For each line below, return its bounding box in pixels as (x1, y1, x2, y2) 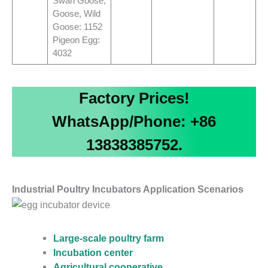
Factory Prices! (78, 89, 190, 108)
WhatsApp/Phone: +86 (52, 112, 216, 131)
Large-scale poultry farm (53, 233, 165, 244)
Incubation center (53, 247, 133, 258)
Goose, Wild (52, 8, 100, 19)
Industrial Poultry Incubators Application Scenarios (12, 184, 243, 195)
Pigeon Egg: (52, 34, 100, 45)
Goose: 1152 (52, 21, 102, 32)
